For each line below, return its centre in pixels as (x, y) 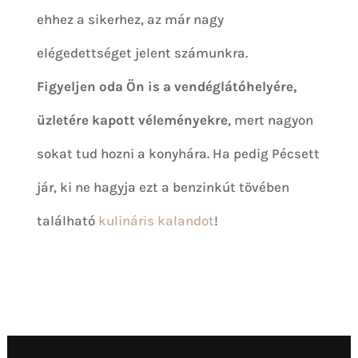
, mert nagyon (271, 120)
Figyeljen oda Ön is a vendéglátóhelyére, (167, 87)
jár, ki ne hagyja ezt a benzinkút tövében (163, 187)
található (68, 221)
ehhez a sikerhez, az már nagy (131, 20)
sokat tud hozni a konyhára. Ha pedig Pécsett (179, 154)
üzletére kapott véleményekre (133, 120)
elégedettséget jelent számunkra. (143, 53)
